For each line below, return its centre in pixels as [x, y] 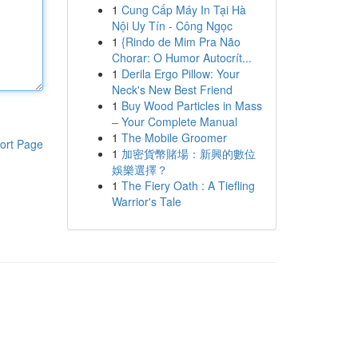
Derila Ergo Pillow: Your [180, 74]
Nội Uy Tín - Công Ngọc [172, 26]
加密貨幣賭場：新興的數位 [188, 153]
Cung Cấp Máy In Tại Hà [183, 10]
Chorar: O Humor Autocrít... [181, 58]
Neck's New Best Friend [172, 89]
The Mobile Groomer [174, 137]
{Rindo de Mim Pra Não [181, 42]
